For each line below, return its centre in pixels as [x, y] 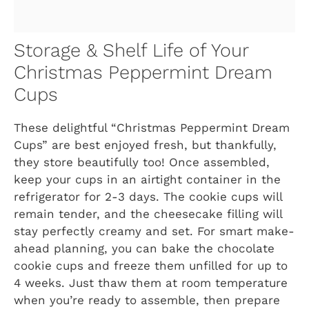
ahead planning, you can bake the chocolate [144, 248]
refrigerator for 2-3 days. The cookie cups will [148, 196]
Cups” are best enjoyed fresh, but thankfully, [145, 144]
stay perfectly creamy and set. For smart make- [154, 231]
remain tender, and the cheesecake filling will [148, 213]
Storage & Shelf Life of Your [131, 50]
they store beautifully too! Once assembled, [142, 162]
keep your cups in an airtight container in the [147, 179]
